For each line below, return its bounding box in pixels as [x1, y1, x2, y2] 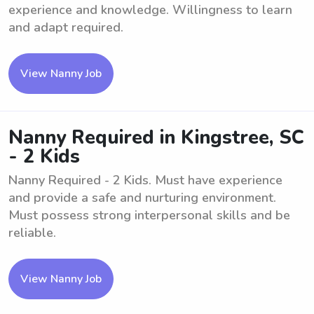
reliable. [8, 224, 56, 241]
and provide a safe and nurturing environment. [8, 189, 276, 206]
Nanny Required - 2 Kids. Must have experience [8, 172, 282, 189]
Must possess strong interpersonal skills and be [8, 207, 290, 224]
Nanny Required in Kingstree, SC [8, 125, 304, 151]
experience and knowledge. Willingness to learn [8, 1, 292, 18]
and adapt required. [8, 19, 123, 36]
